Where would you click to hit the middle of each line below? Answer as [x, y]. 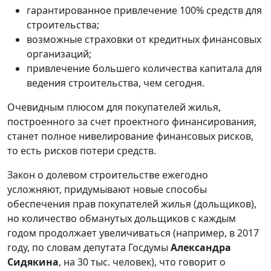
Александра [201, 247]
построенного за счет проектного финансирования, [132, 121]
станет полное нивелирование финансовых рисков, [130, 136]
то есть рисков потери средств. [82, 150]
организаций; [59, 54]
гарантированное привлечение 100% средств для [144, 10]
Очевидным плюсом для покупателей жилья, [114, 107]
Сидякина [33, 262]
